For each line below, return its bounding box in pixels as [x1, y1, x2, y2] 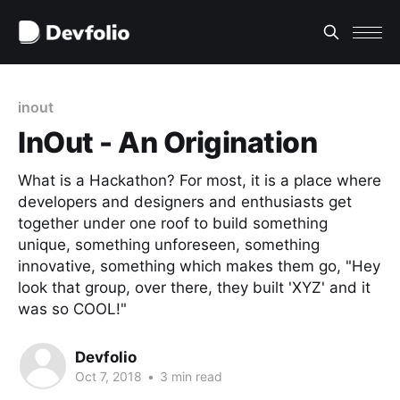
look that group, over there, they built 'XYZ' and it [18, 279, 371, 297]
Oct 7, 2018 [75, 368, 142, 384]
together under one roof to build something [18, 214, 328, 233]
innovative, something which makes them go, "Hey [18, 257, 380, 276]
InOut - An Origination [18, 125, 318, 161]
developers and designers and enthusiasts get [18, 193, 352, 212]
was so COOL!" [18, 300, 127, 319]
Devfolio [75, 347, 137, 366]
